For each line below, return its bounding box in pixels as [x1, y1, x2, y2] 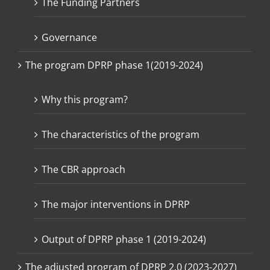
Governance [42, 30, 97, 44]
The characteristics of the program [42, 127, 199, 141]
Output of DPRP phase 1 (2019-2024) [42, 232, 206, 246]
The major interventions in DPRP [42, 197, 190, 211]
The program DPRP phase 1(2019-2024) [25, 58, 203, 72]
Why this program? [42, 92, 128, 106]
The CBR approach [42, 162, 125, 176]
